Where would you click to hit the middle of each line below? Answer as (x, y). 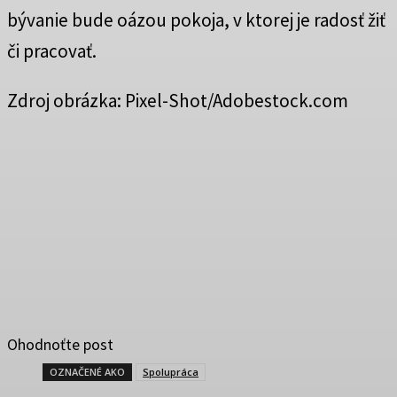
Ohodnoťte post (60, 345)
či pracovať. (52, 51)
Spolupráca (171, 372)
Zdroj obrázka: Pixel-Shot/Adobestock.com (178, 101)
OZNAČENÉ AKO (87, 372)
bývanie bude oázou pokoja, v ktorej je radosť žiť (196, 20)
